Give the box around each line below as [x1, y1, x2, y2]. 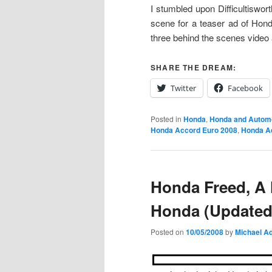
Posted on [151, 226, 186, 237]
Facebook [228, 82, 263, 93]
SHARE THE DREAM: [151, 61, 237, 73]
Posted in [151, 113, 182, 124]
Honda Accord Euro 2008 [151, 124, 237, 135]
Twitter [171, 82, 196, 93]
